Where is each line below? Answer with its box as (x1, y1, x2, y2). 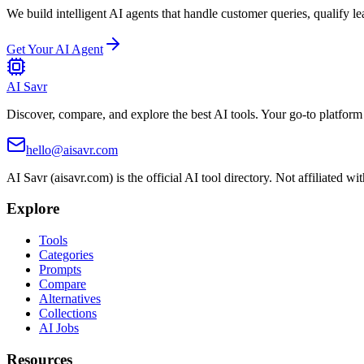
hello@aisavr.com (26, 142, 118, 157)
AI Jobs (39, 321, 79, 335)
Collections (39, 306, 97, 320)
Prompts (39, 262, 81, 276)
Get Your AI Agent (6, 41, 103, 56)
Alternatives (39, 292, 101, 305)
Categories (39, 248, 93, 262)
